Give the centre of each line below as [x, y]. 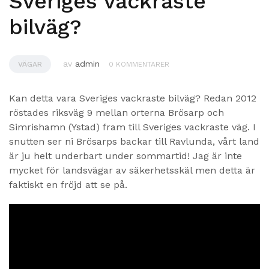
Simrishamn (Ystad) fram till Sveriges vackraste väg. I [132, 127]
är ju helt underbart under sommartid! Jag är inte [125, 156]
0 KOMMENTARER [139, 64]
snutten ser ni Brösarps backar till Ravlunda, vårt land [134, 141]
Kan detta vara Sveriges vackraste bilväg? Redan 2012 [133, 98]
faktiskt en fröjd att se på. [68, 184]
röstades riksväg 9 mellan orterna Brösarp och [116, 112]
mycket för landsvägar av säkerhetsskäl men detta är [132, 170]
